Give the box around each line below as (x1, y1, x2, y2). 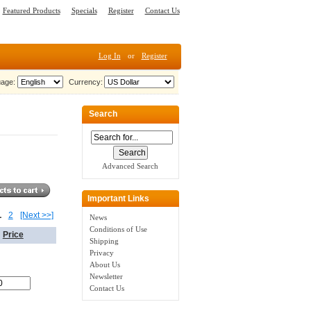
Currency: (64, 77, 103, 86)
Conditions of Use (89, 225, 147, 234)
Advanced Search (102, 162, 159, 171)
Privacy (89, 249, 114, 258)
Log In (98, 51, 121, 60)
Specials (71, 6, 97, 15)
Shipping (89, 237, 119, 246)
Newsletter (89, 272, 123, 281)
